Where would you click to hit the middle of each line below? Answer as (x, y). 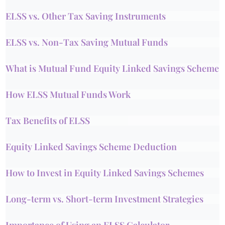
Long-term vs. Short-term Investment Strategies (105, 199)
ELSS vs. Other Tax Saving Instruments (86, 16)
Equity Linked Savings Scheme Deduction (91, 147)
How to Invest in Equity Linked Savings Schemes (105, 173)
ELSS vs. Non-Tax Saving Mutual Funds (87, 42)
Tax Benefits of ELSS (48, 121)
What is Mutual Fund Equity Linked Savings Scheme (113, 68)
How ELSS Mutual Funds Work (68, 94)
